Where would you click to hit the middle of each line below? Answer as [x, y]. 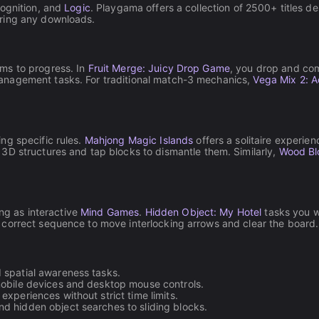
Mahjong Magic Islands [139, 140]
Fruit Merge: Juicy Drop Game [159, 68]
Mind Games [110, 212]
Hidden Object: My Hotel [203, 212]
